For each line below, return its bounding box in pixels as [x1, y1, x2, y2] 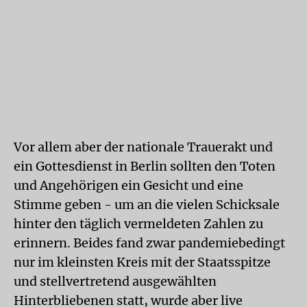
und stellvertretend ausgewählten [14, 273, 217, 289]
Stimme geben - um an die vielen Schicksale [14, 197, 280, 212]
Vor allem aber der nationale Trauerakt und [14, 139, 273, 155]
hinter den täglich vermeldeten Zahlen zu [14, 216, 263, 232]
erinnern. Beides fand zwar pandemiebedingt [14, 235, 285, 251]
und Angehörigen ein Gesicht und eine [14, 177, 243, 193]
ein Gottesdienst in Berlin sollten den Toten [14, 158, 275, 174]
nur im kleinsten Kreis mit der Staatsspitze [14, 254, 271, 270]
